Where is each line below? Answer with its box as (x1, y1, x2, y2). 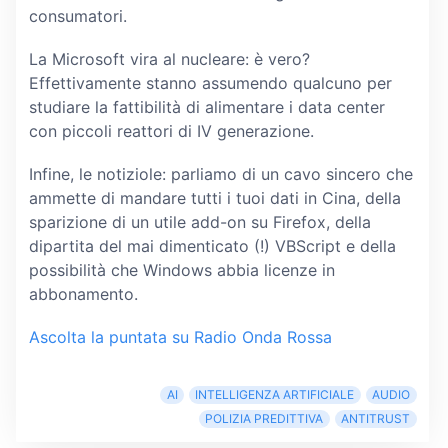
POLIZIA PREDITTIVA (205, 411, 324, 427)
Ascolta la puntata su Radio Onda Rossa (28, 327, 332, 348)
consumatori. (28, 5, 127, 26)
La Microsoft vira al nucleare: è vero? (28, 48, 310, 69)
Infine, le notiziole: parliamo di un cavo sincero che (28, 164, 413, 185)
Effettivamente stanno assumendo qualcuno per (28, 72, 392, 93)
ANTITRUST (341, 411, 411, 427)
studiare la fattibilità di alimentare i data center (28, 96, 385, 117)
